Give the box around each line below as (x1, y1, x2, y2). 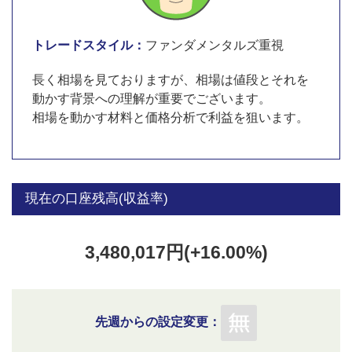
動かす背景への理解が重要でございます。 (32, 91, 271, 105)
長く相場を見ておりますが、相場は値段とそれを (32, 72, 309, 86)
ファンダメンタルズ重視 (145, 38, 284, 52)
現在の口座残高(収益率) (25, 191, 168, 207)
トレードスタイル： (32, 38, 145, 52)
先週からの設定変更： (95, 315, 221, 329)
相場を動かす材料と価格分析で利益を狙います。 (32, 110, 309, 124)
